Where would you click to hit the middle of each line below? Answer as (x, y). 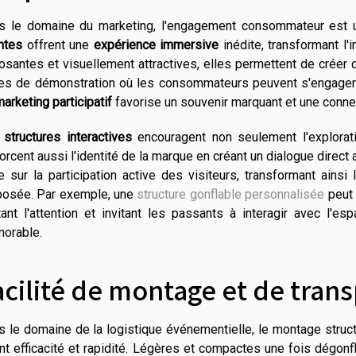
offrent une (58, 44)
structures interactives (68, 137)
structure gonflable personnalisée (231, 194)
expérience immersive (156, 44)
